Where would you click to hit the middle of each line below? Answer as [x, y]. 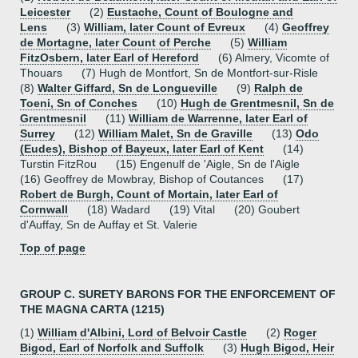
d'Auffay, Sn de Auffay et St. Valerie [109, 225]
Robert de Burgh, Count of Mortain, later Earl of [149, 194]
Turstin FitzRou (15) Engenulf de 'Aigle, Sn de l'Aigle [168, 164]
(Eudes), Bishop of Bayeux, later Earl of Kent [142, 149]
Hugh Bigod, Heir [287, 348]
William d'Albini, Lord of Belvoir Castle [142, 332]
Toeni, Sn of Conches [79, 103]
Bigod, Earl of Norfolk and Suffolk [112, 348]
